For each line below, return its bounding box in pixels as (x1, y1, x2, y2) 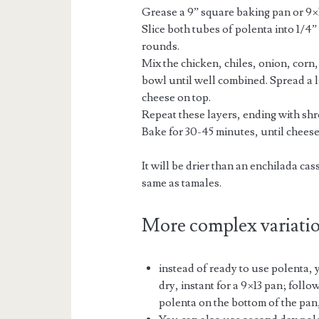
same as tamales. (142, 176, 222, 190)
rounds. (142, 39, 180, 53)
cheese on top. (142, 90, 211, 105)
